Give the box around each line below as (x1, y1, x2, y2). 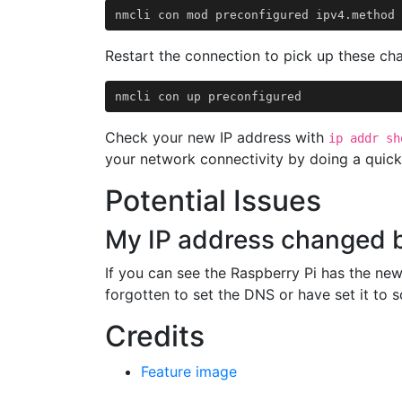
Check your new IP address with (105, 128, 328, 146)
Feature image (141, 363, 237, 380)
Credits (105, 319, 205, 354)
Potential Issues (105, 183, 321, 218)
